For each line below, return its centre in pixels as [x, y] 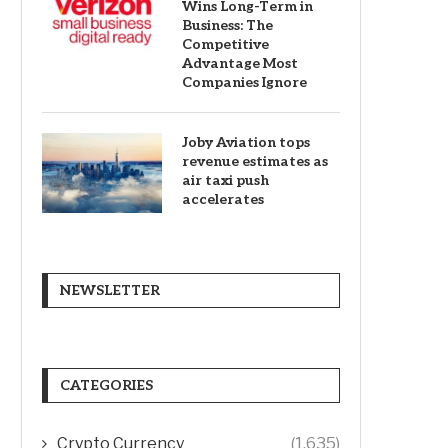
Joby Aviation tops [246, 142]
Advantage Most [240, 63]
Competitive [225, 44]
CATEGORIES [106, 385]
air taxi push [225, 180]
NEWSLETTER [110, 290]
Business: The [227, 25]
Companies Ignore [244, 82]
